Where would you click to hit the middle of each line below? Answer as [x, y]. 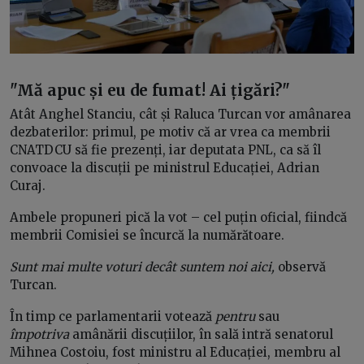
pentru [235, 317]
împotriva [39, 335]
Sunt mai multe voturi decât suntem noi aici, [144, 267]
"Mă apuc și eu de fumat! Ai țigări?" [150, 90]
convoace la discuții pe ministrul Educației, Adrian [165, 168]
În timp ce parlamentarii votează [113, 317]
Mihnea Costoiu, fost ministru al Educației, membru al [175, 353]
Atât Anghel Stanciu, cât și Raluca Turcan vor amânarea [180, 115]
